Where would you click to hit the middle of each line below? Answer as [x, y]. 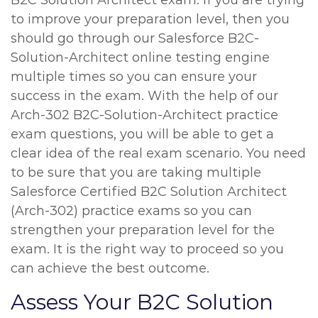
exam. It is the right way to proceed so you [147, 249]
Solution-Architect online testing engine [140, 57]
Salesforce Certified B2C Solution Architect [149, 192]
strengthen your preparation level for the [143, 230]
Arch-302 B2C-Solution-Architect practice [144, 115]
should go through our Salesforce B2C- [135, 38]
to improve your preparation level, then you [150, 19]
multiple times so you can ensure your [134, 77]
